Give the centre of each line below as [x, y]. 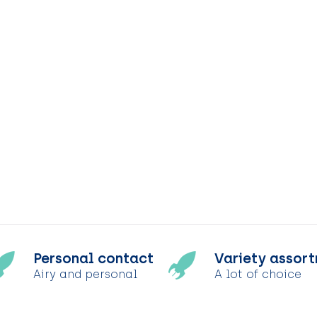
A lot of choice [258, 274]
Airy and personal [85, 274]
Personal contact [93, 258]
